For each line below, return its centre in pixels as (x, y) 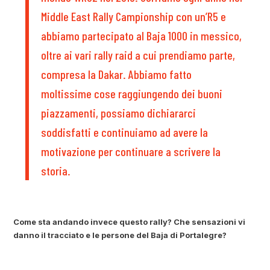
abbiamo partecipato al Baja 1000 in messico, (142, 35)
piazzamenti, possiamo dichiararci (119, 112)
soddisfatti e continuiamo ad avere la (125, 132)
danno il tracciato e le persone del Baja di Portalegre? (120, 235)
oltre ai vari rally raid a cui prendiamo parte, (138, 55)
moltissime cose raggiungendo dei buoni (132, 93)
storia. (56, 170)
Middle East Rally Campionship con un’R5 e (134, 16)
